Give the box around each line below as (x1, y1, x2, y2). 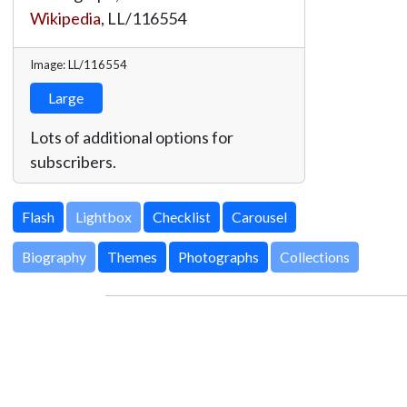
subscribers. (29, 151, 116, 172)
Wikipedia (29, 7, 101, 28)
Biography (21, 248, 86, 266)
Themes (106, 248, 157, 266)
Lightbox (74, 208, 132, 226)
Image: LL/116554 (29, 56, 127, 72)
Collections (279, 248, 350, 266)
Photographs (177, 248, 259, 266)
